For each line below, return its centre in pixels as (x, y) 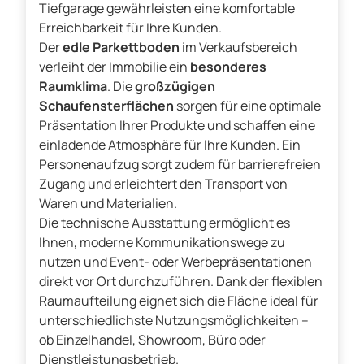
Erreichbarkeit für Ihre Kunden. (130, 28)
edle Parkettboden (122, 48)
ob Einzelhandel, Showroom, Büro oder (152, 340)
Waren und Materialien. (108, 204)
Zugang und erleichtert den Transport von (163, 184)
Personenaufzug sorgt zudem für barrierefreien (180, 165)
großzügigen (175, 87)
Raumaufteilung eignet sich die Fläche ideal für (179, 301)
